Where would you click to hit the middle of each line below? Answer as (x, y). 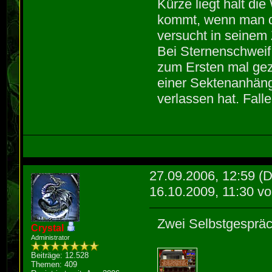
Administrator (51, 238)
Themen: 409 (54, 265)
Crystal (48, 228)
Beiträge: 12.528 (60, 256)
